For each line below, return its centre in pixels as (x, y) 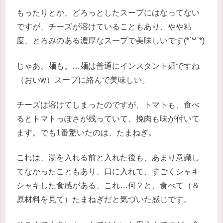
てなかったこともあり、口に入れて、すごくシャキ (108, 172)
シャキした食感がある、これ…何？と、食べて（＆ (108, 186)
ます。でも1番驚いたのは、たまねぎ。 (86, 132)
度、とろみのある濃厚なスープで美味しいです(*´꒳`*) (111, 41)
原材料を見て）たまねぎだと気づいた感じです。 (104, 200)
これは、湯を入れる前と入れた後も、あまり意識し (108, 158)
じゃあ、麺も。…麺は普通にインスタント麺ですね (108, 66)
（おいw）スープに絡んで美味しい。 (83, 80)
